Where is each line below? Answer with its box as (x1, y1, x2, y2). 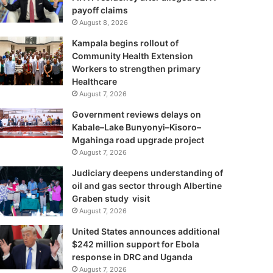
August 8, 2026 (79, 18, 128, 27)
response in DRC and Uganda (71, 252, 193, 262)
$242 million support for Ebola (71, 239, 199, 249)
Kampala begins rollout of (71, 38, 179, 48)
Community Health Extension (71, 51, 193, 61)
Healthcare (71, 76, 117, 87)
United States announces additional (71, 226, 220, 236)
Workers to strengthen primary (71, 63, 200, 74)
